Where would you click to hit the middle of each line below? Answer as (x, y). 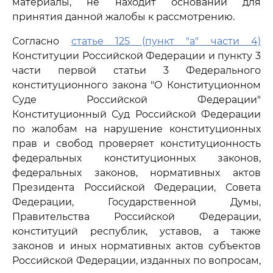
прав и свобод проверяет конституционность (136, 144)
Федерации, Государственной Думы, (136, 202)
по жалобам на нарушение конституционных (136, 129)
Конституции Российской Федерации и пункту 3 (136, 56)
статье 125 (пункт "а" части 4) (166, 41)
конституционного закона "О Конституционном (136, 85)
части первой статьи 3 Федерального (136, 70)
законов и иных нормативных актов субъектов (136, 246)
